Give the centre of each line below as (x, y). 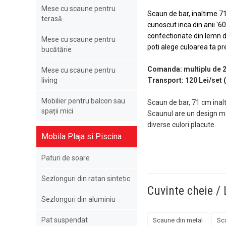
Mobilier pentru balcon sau (83, 101)
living (49, 80)
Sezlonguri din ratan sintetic (86, 179)
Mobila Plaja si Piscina (81, 136)
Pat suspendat (65, 220)
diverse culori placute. (182, 125)
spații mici (57, 111)
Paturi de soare (66, 158)
